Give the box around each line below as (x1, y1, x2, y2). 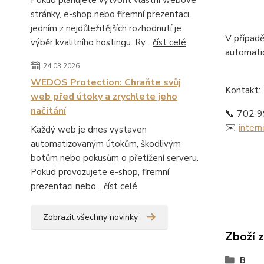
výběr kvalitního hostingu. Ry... (31, 37, 153, 48)
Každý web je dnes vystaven (31, 124, 147, 136)
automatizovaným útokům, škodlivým (31, 138, 181, 150)
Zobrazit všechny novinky (43, 212, 138, 223)
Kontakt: (225, 83, 260, 97)
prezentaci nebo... (31, 180, 104, 192)
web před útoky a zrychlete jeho (31, 90, 177, 103)
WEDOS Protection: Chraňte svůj (31, 76, 181, 89)
